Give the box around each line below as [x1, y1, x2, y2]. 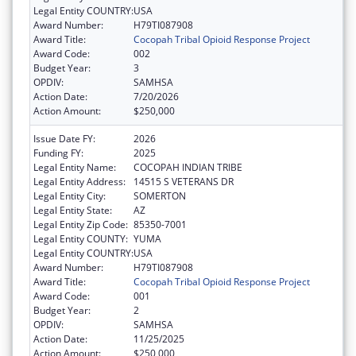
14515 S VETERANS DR [133, 174, 234, 188]
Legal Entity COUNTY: [33, 231, 128, 246]
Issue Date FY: [33, 131, 95, 145]
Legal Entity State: [33, 203, 112, 217]
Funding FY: [33, 145, 83, 160]
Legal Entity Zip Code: [33, 217, 128, 231]
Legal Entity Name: [33, 160, 116, 174]
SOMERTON [133, 188, 186, 203]
